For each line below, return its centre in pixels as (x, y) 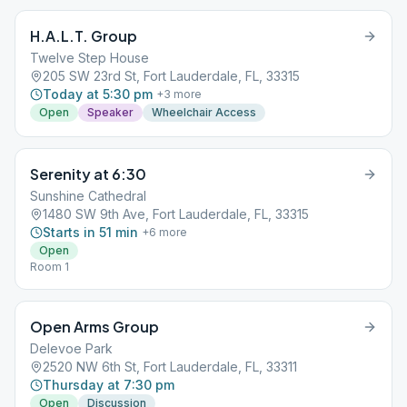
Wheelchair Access (204, 112)
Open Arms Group (94, 327)
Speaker (110, 112)
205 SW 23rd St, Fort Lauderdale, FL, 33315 (171, 76)
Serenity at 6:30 (88, 174)
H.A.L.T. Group (84, 36)
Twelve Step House (89, 58)
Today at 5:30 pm (98, 94)
